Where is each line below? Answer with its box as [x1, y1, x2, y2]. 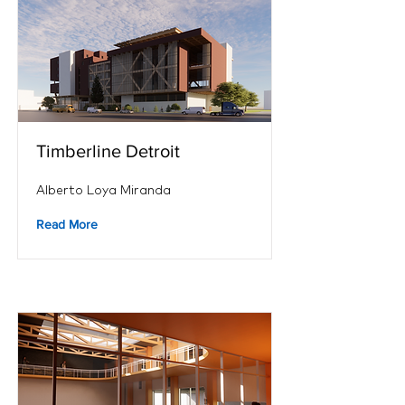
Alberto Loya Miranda [36, 182, 171, 198]
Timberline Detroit [36, 141, 180, 161]
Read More [36, 217, 98, 231]
